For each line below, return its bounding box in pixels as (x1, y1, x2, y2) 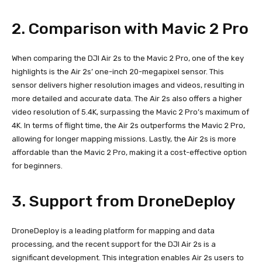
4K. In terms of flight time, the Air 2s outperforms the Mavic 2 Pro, (12, 121, 245, 130)
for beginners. (12, 161, 63, 171)
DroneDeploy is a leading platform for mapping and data (12, 226, 215, 236)
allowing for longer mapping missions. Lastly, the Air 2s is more (12, 135, 236, 144)
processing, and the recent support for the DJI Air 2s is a (12, 240, 216, 249)
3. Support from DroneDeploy (12, 192, 236, 211)
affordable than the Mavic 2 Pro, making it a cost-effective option (12, 148, 247, 157)
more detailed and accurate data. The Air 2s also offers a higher (12, 94, 242, 104)
